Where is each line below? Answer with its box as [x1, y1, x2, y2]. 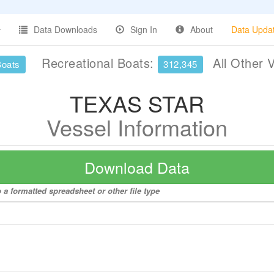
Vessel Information [46, 111, 228, 143]
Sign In [130, 23, 157, 35]
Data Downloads [34, 23, 97, 35]
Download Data [84, 156, 190, 178]
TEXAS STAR [70, 87, 204, 119]
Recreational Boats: [37, 54, 158, 72]
